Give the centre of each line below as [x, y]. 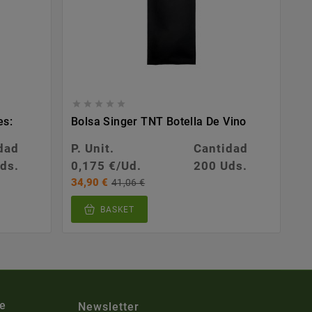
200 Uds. [221, 166]
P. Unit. [93, 149]
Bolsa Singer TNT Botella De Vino [159, 122]
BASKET [117, 210]
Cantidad [220, 149]
